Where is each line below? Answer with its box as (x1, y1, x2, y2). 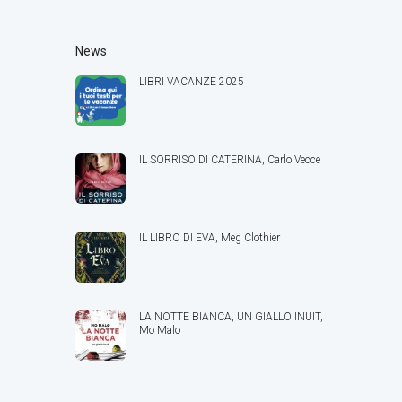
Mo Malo (139, 323, 181, 336)
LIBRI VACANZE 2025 (139, 74, 245, 88)
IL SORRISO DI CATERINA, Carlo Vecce (139, 153, 321, 167)
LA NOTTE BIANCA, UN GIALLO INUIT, (139, 310, 324, 323)
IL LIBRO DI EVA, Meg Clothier (139, 232, 281, 245)
